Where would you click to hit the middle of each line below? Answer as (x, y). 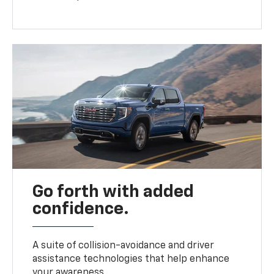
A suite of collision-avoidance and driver (124, 246)
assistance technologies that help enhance (131, 259)
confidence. (81, 209)
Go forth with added (113, 192)
